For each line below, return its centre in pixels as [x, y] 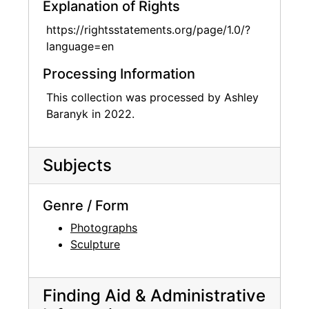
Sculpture [95, 244]
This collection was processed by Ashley [152, 97]
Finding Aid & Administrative [154, 295]
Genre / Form [86, 205]
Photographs [104, 227]
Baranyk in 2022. [90, 113]
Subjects [77, 165]
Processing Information [119, 73]
